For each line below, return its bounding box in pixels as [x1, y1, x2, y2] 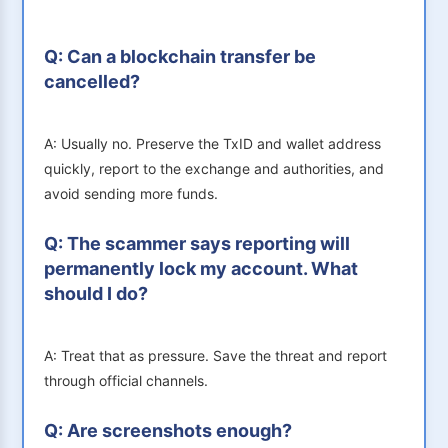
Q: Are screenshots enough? [44, 420, 292, 442]
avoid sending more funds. [44, 185, 218, 203]
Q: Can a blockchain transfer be [44, 46, 316, 68]
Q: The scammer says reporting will [44, 233, 350, 255]
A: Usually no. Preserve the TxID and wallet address [44, 135, 381, 153]
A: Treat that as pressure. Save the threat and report [44, 347, 387, 365]
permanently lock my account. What [44, 258, 358, 280]
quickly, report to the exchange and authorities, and [44, 160, 384, 178]
